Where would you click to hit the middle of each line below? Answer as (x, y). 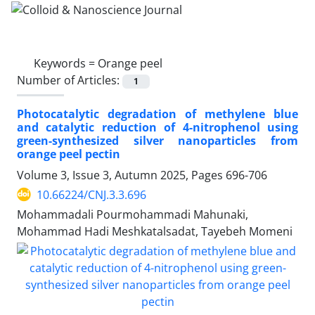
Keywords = (66, 63)
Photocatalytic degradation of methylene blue (157, 114)
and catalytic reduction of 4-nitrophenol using (157, 127)
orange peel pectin (69, 154)
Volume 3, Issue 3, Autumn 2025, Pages (121, 175)
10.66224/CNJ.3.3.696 (91, 194)
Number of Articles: (70, 80)
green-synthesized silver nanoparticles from (157, 140)
